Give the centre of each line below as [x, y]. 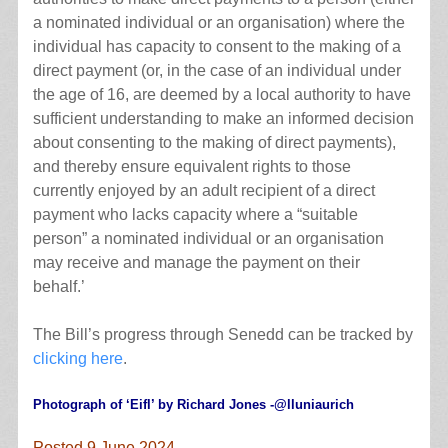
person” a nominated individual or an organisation [208, 238]
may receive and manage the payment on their [196, 262]
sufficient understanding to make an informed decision [223, 118]
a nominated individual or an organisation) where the [218, 22]
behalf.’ [58, 286]
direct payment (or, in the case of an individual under [216, 70]
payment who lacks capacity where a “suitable [195, 214]
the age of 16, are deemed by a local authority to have [221, 94]
